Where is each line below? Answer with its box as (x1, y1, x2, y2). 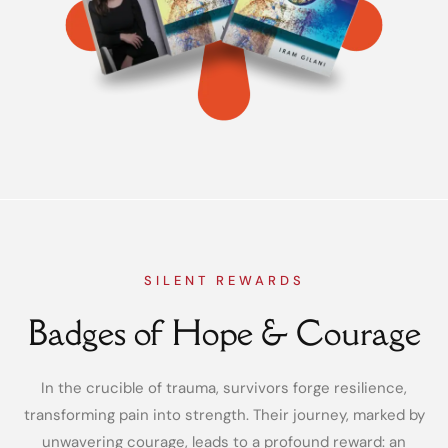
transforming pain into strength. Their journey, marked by (23, 405, 425, 426)
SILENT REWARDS (143, 271, 305, 289)
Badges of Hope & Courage (27, 311, 421, 355)
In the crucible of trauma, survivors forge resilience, (41, 378, 407, 399)
